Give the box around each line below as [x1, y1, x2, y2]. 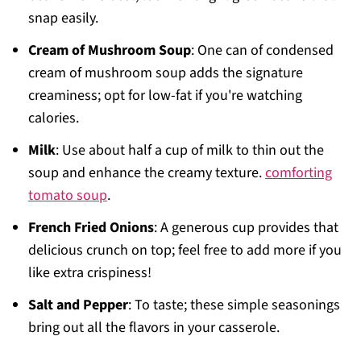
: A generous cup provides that [153, 218, 338, 238]
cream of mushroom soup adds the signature [27, 63, 303, 83]
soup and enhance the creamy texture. [27, 163, 265, 183]
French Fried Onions [27, 218, 154, 238]
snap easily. [27, 8, 98, 28]
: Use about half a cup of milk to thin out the [55, 140, 324, 160]
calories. [27, 108, 79, 128]
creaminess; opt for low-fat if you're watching [27, 85, 302, 106]
